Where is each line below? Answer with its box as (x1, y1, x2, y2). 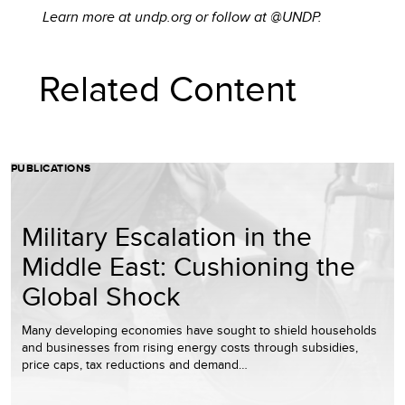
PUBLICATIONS (11, 160, 91, 176)
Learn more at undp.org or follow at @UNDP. (42, 6, 323, 27)
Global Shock (22, 277, 180, 315)
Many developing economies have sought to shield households (22, 321, 377, 339)
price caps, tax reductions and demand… (22, 355, 248, 373)
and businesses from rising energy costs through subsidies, (22, 338, 358, 356)
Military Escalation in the (22, 217, 312, 255)
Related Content (39, 62, 297, 114)
